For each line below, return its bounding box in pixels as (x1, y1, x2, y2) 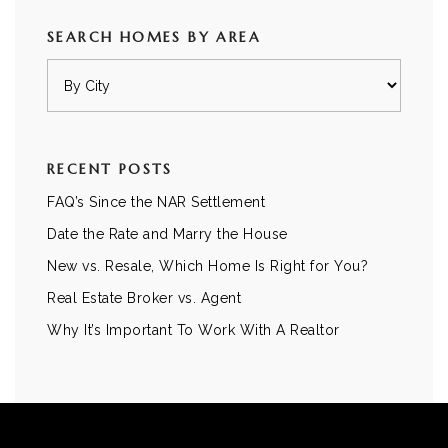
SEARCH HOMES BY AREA (47, 28, 261, 46)
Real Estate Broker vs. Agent (47, 290, 241, 306)
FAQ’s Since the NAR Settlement (47, 194, 265, 210)
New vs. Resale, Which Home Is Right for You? (47, 258, 368, 274)
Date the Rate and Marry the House (47, 226, 288, 242)
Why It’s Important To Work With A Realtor (47, 322, 340, 338)
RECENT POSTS (47, 160, 173, 178)
